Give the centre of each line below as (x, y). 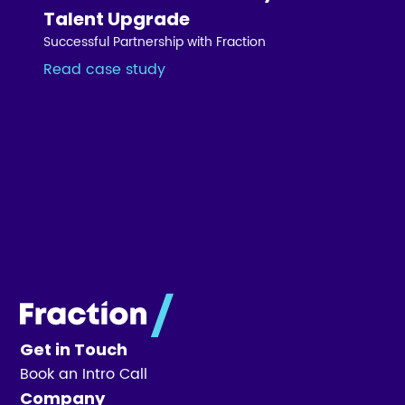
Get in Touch (74, 349)
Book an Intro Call (84, 374)
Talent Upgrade (117, 19)
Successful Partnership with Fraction (155, 42)
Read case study (105, 69)
